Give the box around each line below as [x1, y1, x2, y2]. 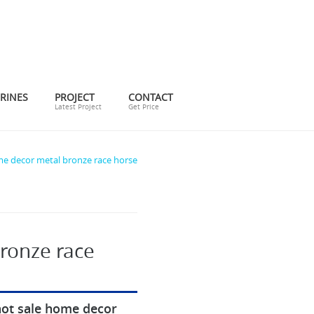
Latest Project [55, 102, 102, 111]
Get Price [128, 102, 159, 111]
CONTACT [128, 91, 173, 104]
